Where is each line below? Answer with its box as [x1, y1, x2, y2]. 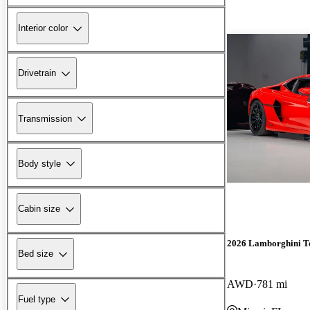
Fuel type [18, 293, 55, 304]
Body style [18, 158, 61, 169]
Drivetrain [18, 68, 56, 79]
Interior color [18, 23, 68, 34]
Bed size [18, 248, 53, 259]
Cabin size [18, 203, 60, 215]
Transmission [18, 113, 72, 124]
